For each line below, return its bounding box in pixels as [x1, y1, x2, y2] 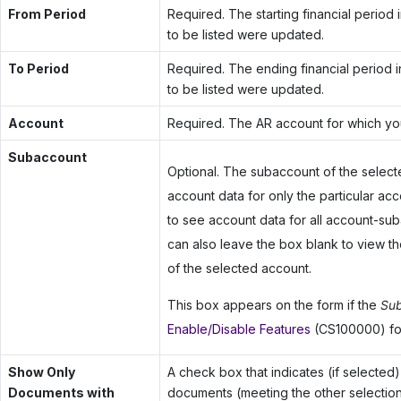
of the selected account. [166, 260, 311, 276]
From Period [7, 5, 86, 21]
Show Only [7, 363, 75, 380]
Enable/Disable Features [166, 320, 311, 337]
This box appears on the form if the [166, 296, 380, 312]
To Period [7, 60, 69, 76]
